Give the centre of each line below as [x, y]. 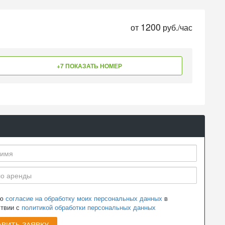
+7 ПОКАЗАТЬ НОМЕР [89, 66]
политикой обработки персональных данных [88, 207]
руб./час [177, 27]
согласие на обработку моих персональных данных [84, 198]
